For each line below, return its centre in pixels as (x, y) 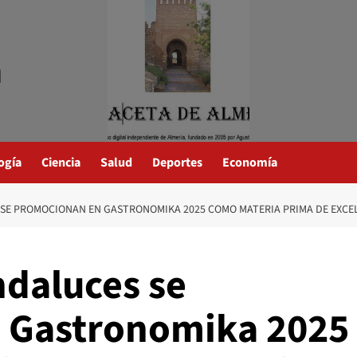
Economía (250, 163)
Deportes (177, 163)
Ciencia (61, 163)
